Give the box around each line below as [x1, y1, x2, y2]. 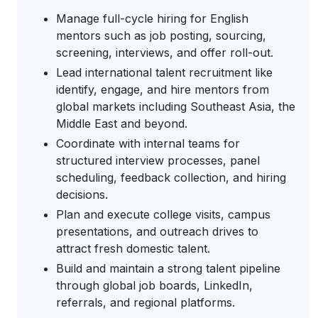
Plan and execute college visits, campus [56, 207, 270, 221]
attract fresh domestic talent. [56, 241, 214, 256]
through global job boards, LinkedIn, [56, 278, 253, 292]
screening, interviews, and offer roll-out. [56, 45, 277, 60]
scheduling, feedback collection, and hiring [56, 170, 286, 185]
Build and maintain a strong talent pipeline [56, 261, 280, 275]
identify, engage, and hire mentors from [56, 82, 269, 97]
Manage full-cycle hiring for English [56, 11, 248, 26]
